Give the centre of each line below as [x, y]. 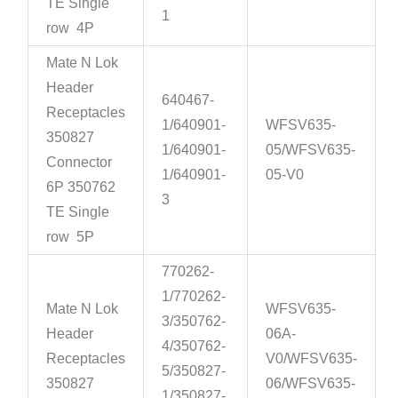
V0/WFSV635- [312, 359]
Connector [80, 163]
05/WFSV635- [311, 150]
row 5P [71, 237]
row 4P [71, 28]
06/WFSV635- [311, 384]
